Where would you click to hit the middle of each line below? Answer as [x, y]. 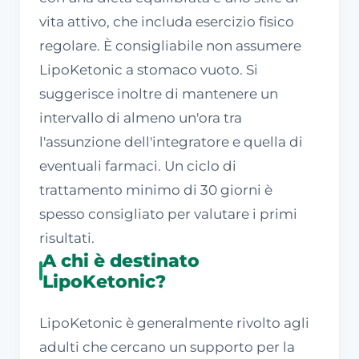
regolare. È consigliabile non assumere [170, 45]
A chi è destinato [121, 260]
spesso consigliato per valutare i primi [168, 214]
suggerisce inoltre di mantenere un [159, 93]
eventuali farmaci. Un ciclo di [138, 165]
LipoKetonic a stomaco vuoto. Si [149, 69]
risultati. [67, 238]
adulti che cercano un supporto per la [167, 347]
